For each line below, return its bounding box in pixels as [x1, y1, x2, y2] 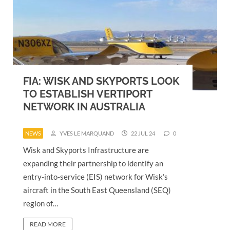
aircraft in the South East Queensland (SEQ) [23, 185, 171, 195]
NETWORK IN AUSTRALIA [23, 100, 145, 113]
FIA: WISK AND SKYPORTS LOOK [23, 74, 179, 87]
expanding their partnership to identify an [23, 158, 163, 168]
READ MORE [30, 220, 66, 228]
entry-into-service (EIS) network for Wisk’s [23, 171, 168, 181]
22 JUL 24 [130, 129, 155, 137]
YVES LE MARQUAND [59, 129, 114, 137]
